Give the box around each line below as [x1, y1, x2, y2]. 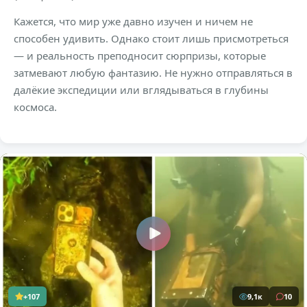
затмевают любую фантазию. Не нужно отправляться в [14, 65, 293, 79]
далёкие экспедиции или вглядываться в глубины [14, 82, 269, 97]
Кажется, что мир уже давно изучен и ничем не [14, 14, 253, 28]
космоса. [14, 99, 57, 114]
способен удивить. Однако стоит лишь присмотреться [14, 31, 288, 45]
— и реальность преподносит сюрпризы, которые [14, 48, 266, 62]
